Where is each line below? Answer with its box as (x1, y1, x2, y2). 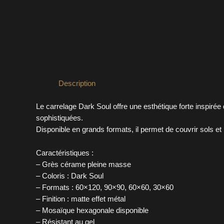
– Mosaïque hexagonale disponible (36, 205, 148, 214)
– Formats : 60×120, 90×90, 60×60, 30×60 (36, 182, 173, 191)
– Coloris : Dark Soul (36, 171, 103, 180)
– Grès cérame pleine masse (36, 159, 131, 168)
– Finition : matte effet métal (36, 194, 125, 203)
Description (58, 79, 95, 87)
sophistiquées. (36, 113, 83, 122)
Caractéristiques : (36, 148, 93, 157)
